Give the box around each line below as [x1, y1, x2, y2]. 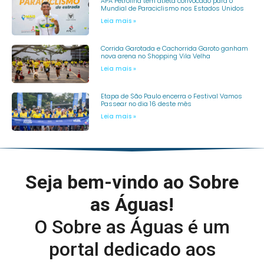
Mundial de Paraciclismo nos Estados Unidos [100, 3, 244, 13]
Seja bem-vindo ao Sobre [25, 171, 239, 194]
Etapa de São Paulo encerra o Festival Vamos [100, 91, 242, 101]
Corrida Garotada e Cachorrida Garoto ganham [100, 43, 248, 53]
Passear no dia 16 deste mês [100, 99, 192, 109]
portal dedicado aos [48, 238, 216, 261]
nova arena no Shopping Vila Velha [100, 51, 210, 61]
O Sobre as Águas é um [34, 216, 230, 239]
